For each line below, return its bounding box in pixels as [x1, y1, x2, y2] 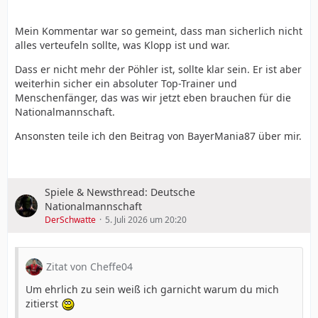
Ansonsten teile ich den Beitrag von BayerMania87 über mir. [15, 129, 302, 143]
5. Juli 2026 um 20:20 [105, 214, 187, 226]
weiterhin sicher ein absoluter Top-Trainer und [15, 77, 237, 90]
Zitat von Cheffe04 [46, 260, 133, 273]
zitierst [26, 297, 61, 310]
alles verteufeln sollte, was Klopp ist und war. [15, 38, 230, 52]
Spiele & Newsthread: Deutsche [45, 185, 195, 199]
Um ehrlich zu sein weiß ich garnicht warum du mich [26, 283, 279, 296]
